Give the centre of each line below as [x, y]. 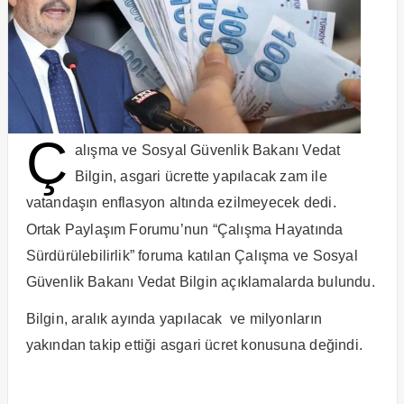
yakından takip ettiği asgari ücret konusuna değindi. [194, 344]
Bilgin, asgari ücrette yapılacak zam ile [201, 176]
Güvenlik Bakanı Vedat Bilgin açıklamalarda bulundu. [200, 281]
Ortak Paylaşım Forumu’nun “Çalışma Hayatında [184, 229]
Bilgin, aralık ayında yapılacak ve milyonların [174, 318]
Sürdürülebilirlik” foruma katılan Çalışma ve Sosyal [192, 255]
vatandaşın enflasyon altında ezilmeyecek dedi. [181, 202]
